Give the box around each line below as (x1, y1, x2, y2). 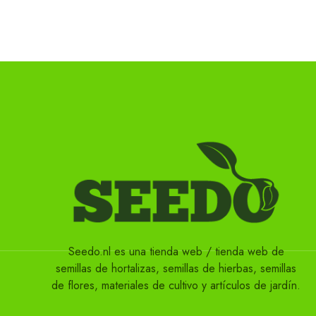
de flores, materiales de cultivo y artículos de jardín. (51, 277, 300, 294)
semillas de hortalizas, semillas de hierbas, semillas (56, 260, 296, 277)
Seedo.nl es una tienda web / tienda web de (68, 243, 284, 260)
